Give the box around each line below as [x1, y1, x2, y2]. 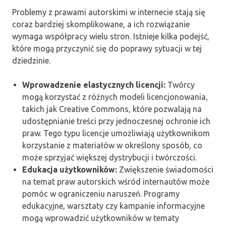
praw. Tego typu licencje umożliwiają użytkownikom [22, 129, 210, 138]
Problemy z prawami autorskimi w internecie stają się [12, 8, 205, 17]
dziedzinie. [12, 56, 50, 66]
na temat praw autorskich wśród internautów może [22, 177, 209, 187]
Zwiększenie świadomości [117, 165, 213, 175]
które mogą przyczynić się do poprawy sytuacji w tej [12, 44, 202, 53]
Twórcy [165, 80, 195, 90]
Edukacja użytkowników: [22, 165, 117, 175]
